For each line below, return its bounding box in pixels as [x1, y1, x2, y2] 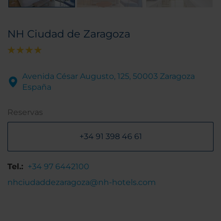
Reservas [7, 108, 43, 117]
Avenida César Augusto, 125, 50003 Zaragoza [22, 72, 195, 81]
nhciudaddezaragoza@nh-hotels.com [7, 178, 156, 187]
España [22, 82, 51, 92]
